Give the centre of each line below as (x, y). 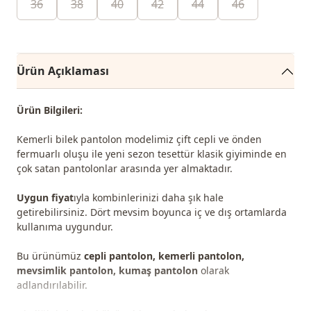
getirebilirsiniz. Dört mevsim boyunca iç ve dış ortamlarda (152, 212)
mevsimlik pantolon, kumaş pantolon (107, 270)
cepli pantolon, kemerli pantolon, (164, 255)
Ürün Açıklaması (63, 71)
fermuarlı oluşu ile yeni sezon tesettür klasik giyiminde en (152, 153)
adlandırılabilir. (52, 285)
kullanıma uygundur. (65, 226)
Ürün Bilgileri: (50, 110)
